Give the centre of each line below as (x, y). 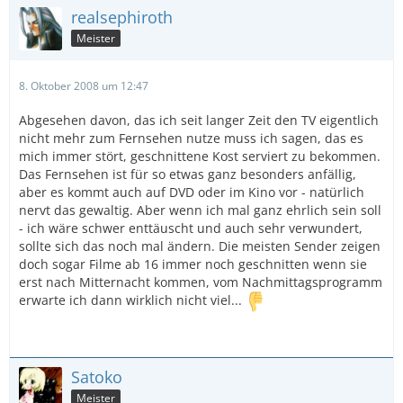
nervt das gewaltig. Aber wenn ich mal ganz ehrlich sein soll (200, 210)
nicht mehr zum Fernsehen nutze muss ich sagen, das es (191, 138)
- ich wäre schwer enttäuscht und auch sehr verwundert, (191, 228)
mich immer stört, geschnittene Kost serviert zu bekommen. (200, 156)
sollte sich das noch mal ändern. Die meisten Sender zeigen (200, 246)
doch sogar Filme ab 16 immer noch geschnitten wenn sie (193, 264)
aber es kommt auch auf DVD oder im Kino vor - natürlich (192, 192)
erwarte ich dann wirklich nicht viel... (132, 300)
